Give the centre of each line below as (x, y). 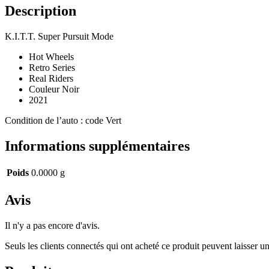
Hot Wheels (51, 56)
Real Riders (51, 78)
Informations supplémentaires (97, 146)
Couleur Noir (54, 89)
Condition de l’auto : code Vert (63, 120)
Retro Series (52, 67)
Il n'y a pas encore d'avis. (52, 226)
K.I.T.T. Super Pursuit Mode (59, 36)
